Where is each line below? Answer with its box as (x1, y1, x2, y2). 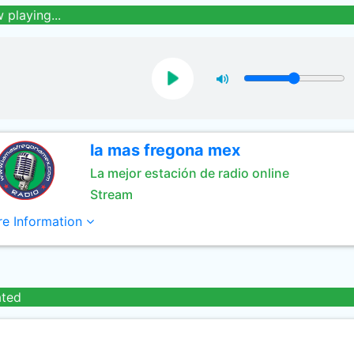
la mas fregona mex (89, 141, 240, 160)
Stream (89, 186, 133, 202)
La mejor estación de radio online (89, 165, 289, 181)
